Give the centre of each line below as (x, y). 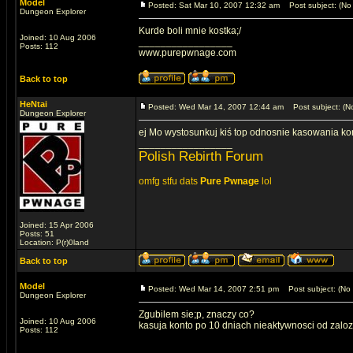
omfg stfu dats (169, 181)
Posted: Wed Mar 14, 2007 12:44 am (216, 107)
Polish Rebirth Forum (201, 156)
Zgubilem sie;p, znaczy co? (197, 314)
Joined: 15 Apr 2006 (57, 225)
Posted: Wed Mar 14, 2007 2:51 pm (214, 289)
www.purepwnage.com (188, 53)
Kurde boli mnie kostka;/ (190, 31)
